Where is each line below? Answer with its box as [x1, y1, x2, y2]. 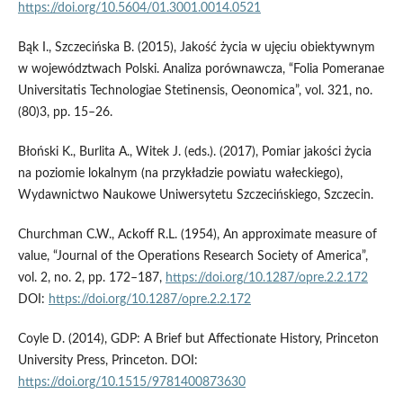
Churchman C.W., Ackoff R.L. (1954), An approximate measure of [17, 228, 377, 241]
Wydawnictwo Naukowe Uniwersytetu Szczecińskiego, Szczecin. [17, 188, 373, 201]
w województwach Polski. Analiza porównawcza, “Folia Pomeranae [17, 62, 384, 76]
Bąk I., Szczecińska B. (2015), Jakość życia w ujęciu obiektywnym [17, 40, 375, 54]
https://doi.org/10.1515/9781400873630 [17, 375, 246, 389]
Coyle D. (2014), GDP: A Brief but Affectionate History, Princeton [17, 332, 379, 345]
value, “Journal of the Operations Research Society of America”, [17, 249, 368, 263]
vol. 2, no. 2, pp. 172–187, [17, 271, 166, 284]
